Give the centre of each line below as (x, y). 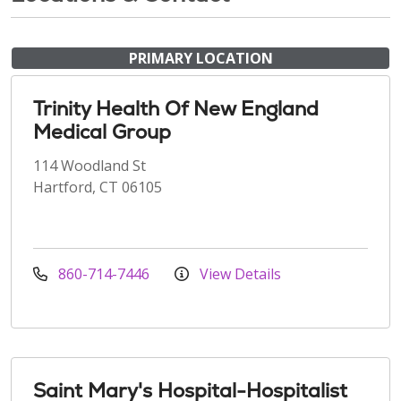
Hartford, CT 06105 (98, 187)
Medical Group (102, 132)
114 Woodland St (90, 165)
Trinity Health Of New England (176, 108)
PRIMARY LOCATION (200, 58)
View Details (239, 273)
